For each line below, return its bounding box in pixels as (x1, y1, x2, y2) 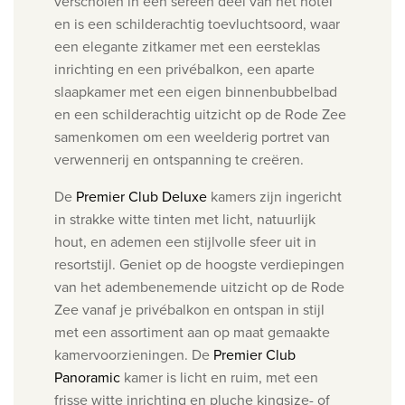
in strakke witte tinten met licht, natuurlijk (54, 209, 316, 230)
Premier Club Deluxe (76, 186, 207, 207)
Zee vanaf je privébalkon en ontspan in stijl (54, 299, 325, 320)
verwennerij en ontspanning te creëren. (54, 149, 304, 170)
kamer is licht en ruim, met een (120, 367, 318, 388)
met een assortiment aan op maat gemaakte (54, 322, 330, 343)
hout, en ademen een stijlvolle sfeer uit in (54, 231, 316, 252)
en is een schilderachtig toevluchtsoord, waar (54, 14, 340, 34)
